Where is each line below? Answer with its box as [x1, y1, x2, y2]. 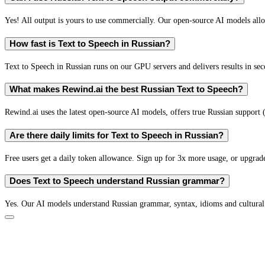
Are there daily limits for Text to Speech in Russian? [9, 130, 224, 140]
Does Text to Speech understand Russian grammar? [9, 176, 225, 186]
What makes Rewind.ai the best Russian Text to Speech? [9, 85, 243, 95]
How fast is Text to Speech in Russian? [9, 38, 170, 49]
